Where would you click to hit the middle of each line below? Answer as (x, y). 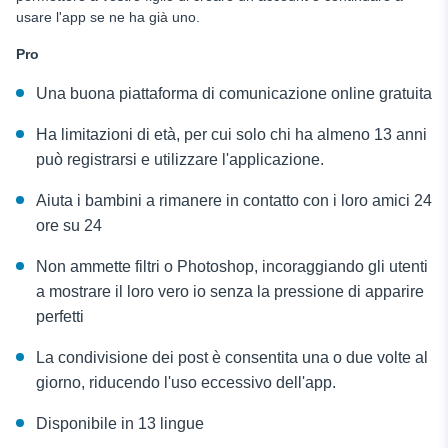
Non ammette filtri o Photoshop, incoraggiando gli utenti (232, 266)
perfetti (60, 316)
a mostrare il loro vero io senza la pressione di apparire (230, 291)
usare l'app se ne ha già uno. (108, 16)
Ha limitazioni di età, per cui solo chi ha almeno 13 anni (231, 134)
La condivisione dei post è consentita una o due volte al (232, 357)
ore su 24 (69, 225)
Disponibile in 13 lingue (120, 423)
